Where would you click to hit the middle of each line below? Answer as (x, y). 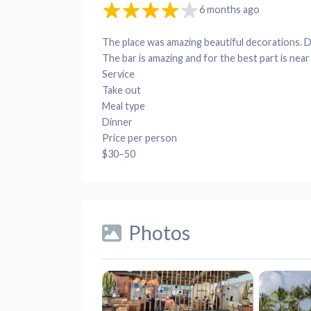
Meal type (124, 106)
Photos (159, 232)
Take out (121, 90)
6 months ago (229, 9)
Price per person (140, 137)
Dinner (117, 121)
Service (118, 74)
